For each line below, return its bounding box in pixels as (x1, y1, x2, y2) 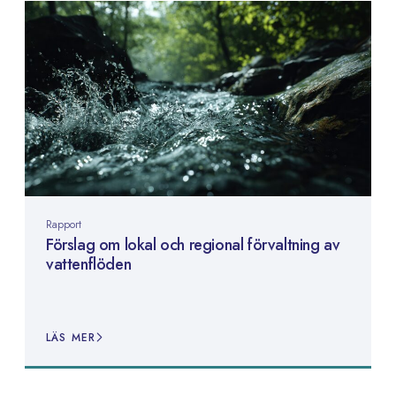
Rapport (46, 216, 81, 232)
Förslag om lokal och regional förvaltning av (46, 232, 340, 256)
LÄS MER (46, 329, 96, 346)
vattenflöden (46, 252, 132, 276)
